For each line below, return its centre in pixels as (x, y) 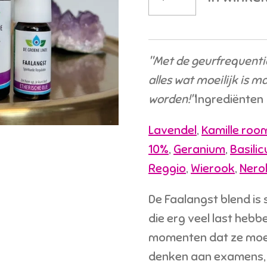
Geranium (199, 150)
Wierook (213, 169)
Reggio (167, 169)
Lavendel (173, 131)
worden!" (172, 100)
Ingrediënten (229, 100)
